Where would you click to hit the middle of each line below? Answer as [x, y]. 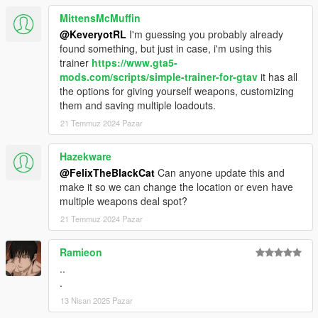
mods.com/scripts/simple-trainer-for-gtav [159, 77]
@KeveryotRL [93, 34]
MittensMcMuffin [100, 18]
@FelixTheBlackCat [107, 173]
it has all [278, 77]
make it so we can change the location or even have [176, 187]
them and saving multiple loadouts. [138, 105]
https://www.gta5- [135, 63]
